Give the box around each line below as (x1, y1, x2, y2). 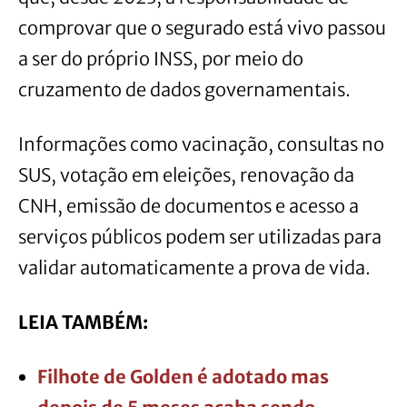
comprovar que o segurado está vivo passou (18, 16, 386, 40)
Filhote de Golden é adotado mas (37, 365, 329, 389)
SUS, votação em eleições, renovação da (18, 164, 354, 187)
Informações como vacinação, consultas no (18, 133, 384, 156)
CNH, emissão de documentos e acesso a (18, 194, 359, 218)
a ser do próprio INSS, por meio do (18, 47, 303, 71)
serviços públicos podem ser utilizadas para (18, 225, 382, 249)
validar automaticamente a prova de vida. (18, 256, 371, 280)
